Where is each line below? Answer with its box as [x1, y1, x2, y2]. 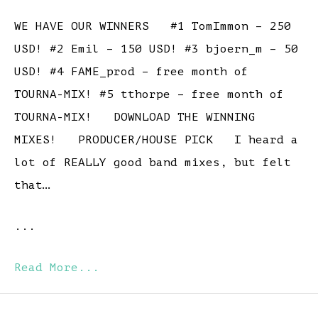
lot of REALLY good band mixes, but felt [14, 156, 291, 170]
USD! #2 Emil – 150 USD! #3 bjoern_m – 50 [14, 43, 298, 56]
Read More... [14, 261, 99, 275]
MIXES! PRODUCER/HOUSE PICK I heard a [14, 133, 298, 147]
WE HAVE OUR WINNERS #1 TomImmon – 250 [14, 20, 291, 33]
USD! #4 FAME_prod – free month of [14, 65, 248, 79]
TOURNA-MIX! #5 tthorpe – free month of [14, 88, 284, 102]
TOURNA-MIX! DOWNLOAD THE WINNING [14, 111, 256, 124]
